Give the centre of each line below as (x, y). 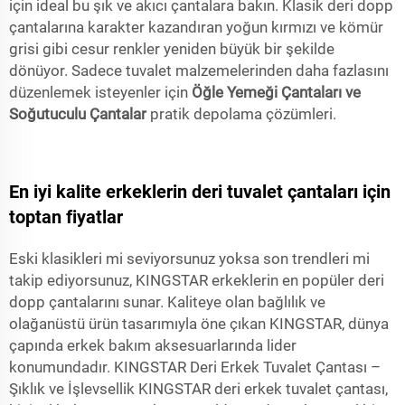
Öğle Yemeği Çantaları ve (276, 92)
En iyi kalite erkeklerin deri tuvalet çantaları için (200, 192)
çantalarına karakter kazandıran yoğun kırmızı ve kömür (196, 27)
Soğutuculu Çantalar (80, 114)
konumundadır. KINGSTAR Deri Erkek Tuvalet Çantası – (195, 367)
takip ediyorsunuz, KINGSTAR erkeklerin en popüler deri (197, 280)
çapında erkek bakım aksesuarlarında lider (153, 345)
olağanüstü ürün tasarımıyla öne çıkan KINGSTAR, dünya (199, 324)
